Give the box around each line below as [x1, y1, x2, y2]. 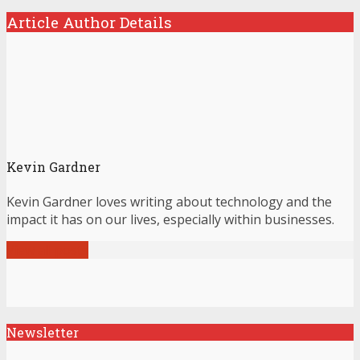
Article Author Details [6, 12, 172, 33]
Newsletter [6, 323, 79, 341]
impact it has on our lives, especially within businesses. [6, 210, 334, 228]
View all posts [6, 240, 88, 259]
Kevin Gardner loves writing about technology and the [6, 192, 332, 211]
